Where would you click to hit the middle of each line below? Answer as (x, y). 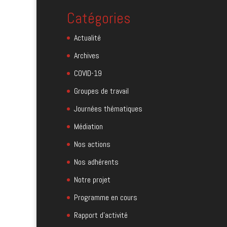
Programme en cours (106, 197)
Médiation (88, 126)
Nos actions (92, 144)
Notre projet (92, 179)
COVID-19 (88, 73)
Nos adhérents (96, 162)
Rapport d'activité (101, 215)
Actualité (87, 37)
